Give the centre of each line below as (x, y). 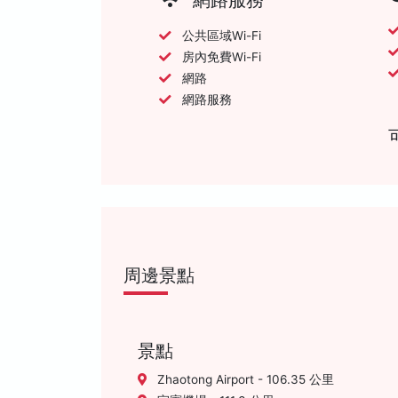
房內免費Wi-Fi (222, 56)
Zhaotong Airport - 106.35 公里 (244, 379)
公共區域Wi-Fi (222, 35)
